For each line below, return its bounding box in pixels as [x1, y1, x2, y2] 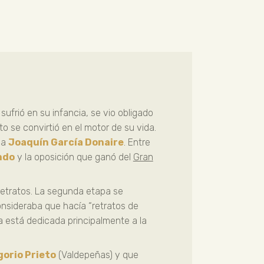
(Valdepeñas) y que [55, 249, 138, 260]
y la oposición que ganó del [14, 151, 133, 163]
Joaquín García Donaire [8, 136, 124, 148]
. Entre [123, 136, 150, 148]
